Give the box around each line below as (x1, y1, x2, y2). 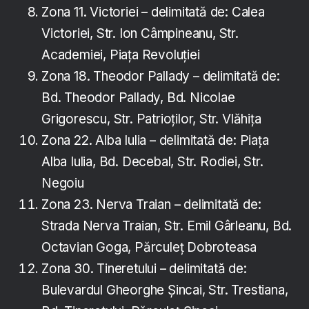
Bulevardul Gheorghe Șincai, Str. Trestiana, (41, 282, 288, 299)
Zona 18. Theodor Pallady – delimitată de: (41, 68, 280, 85)
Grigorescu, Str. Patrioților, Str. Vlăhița (41, 111, 261, 128)
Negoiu (41, 175, 84, 192)
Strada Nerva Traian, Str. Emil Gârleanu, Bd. (41, 218, 292, 235)
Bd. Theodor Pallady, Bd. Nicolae (41, 90, 235, 106)
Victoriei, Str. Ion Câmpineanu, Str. (41, 26, 239, 42)
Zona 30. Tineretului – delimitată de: (41, 261, 247, 277)
